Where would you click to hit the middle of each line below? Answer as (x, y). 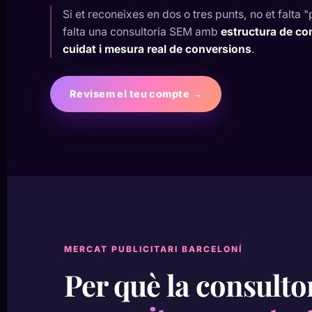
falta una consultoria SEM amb (142, 32)
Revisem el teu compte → (136, 94)
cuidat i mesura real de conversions (157, 49)
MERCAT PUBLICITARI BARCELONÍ (153, 249)
